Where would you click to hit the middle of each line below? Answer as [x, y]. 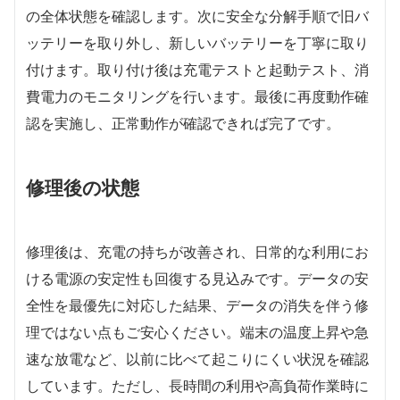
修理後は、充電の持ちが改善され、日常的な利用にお [197, 252]
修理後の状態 [83, 187]
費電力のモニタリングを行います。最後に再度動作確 [197, 96]
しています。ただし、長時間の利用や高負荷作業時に [197, 386]
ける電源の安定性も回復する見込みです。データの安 [197, 279]
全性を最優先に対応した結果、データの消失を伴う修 [197, 305]
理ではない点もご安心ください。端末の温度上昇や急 [197, 332]
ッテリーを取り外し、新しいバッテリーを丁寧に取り [197, 43]
